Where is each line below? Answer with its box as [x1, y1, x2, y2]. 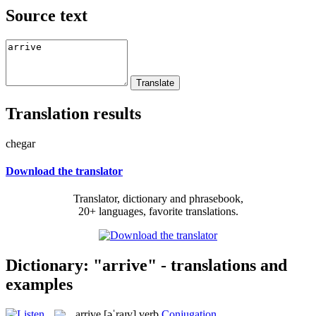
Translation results [6, 104, 141, 123]
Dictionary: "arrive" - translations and [6, 255, 287, 274]
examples [6, 274, 73, 293]
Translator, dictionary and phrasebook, [73, 193, 243, 205]
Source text [6, 6, 87, 25]
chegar [6, 137, 35, 150]
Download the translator [6, 164, 123, 177]
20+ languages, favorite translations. [78, 205, 238, 218]
